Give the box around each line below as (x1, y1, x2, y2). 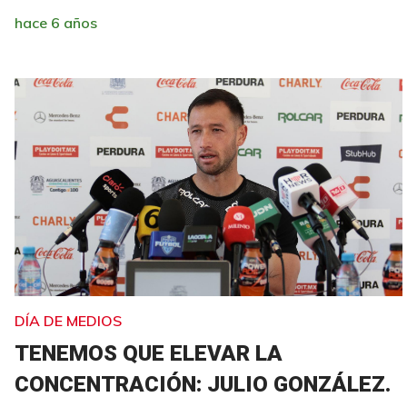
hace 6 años (15, 13, 97, 32)
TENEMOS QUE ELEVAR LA (15, 340, 283, 366)
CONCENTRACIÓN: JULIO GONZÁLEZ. (15, 371, 391, 397)
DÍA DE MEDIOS (15, 311, 122, 330)
